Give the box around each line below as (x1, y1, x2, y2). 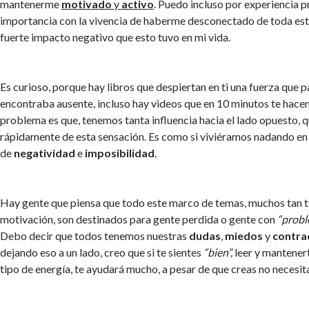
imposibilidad (85, 146, 155, 159)
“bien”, (201, 245, 233, 259)
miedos (225, 228, 263, 242)
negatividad (14, 146, 76, 159)
